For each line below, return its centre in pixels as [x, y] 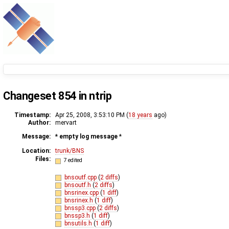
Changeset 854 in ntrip [58, 96]
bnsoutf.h [78, 185]
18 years [140, 115]
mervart [66, 122]
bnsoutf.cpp [81, 177]
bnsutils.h [79, 223]
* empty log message [87, 136]
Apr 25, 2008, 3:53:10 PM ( [92, 115]
